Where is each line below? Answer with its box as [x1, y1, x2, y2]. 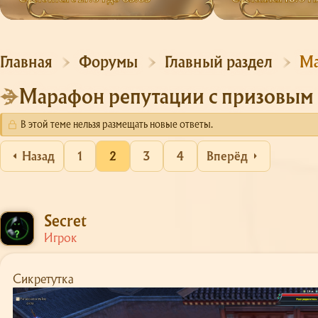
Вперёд [207, 148, 248, 164]
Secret [44, 211, 87, 231]
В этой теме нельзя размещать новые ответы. [18, 118, 213, 131]
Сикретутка [13, 270, 74, 287]
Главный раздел [165, 52, 273, 72]
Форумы [79, 52, 138, 72]
